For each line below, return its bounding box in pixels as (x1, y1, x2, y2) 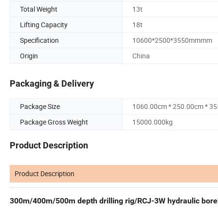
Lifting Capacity (20, 19, 68, 29)
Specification (20, 35, 59, 45)
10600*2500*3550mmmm (132, 35, 212, 45)
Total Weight (20, 4, 57, 14)
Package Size (20, 102, 60, 111)
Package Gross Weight (20, 117, 88, 127)
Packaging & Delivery (10, 78, 94, 89)
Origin (20, 51, 38, 60)
